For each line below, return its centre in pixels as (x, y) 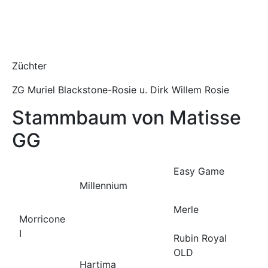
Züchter (29, 66)
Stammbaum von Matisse (127, 117)
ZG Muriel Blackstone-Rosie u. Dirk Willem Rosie (121, 89)
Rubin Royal (200, 238)
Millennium (103, 185)
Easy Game (199, 171)
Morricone (42, 219)
